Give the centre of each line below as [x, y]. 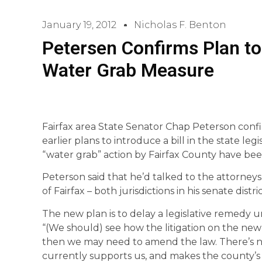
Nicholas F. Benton [180, 25]
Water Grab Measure [128, 70]
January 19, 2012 [79, 25]
